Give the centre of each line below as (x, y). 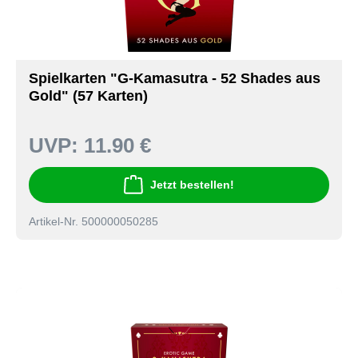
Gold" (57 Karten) (88, 96)
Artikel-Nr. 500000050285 (93, 221)
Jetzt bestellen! (192, 185)
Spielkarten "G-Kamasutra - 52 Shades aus (175, 79)
